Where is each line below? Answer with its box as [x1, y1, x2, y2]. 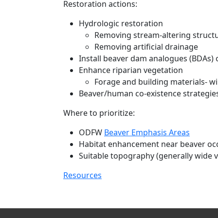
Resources [63, 170, 102, 181]
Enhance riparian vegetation [79, 65, 183, 75]
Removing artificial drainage [94, 41, 198, 52]
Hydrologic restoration [79, 18, 163, 29]
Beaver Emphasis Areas [104, 127, 190, 138]
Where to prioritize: [63, 108, 135, 118]
